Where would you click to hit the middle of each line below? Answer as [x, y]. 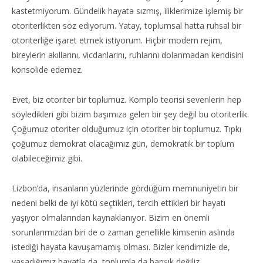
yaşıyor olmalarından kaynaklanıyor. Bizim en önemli [111, 217]
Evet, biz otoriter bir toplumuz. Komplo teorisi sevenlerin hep [127, 99]
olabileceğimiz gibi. [47, 158]
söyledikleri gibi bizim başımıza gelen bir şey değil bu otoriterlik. [130, 114]
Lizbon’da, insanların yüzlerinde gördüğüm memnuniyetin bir [125, 188]
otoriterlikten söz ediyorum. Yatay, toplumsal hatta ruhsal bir [127, 25]
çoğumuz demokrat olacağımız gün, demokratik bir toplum [123, 143]
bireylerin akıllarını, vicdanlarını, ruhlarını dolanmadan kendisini [128, 55]
